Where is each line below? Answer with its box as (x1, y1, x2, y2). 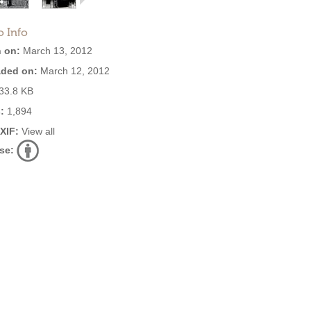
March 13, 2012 (20, 45, 92, 56)
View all (22, 126, 55, 137)
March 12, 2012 (37, 65, 110, 76)
